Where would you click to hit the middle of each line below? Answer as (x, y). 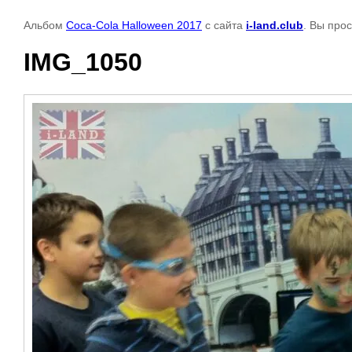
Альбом (45, 25)
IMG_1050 (83, 62)
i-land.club (275, 25)
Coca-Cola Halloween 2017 (134, 25)
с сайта (224, 25)
